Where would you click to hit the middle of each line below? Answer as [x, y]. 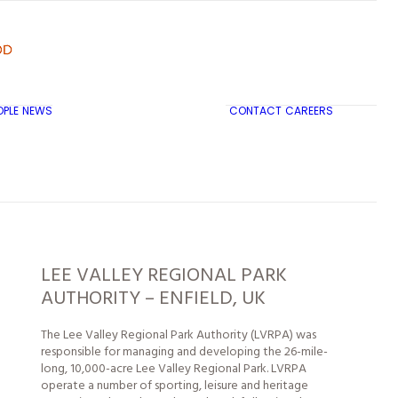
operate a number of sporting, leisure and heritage [175, 386]
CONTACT [255, 111]
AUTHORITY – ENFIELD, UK [153, 299]
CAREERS [309, 111]
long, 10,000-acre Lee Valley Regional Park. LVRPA [174, 369]
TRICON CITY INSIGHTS [136, 129]
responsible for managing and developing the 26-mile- [184, 352]
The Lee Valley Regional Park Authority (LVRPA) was [179, 335]
